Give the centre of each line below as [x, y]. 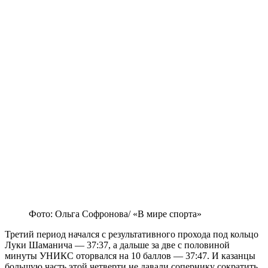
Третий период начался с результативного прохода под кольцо [132, 234]
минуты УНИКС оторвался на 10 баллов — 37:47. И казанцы [130, 256]
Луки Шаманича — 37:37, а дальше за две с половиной [117, 245]
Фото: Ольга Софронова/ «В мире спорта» [115, 214]
